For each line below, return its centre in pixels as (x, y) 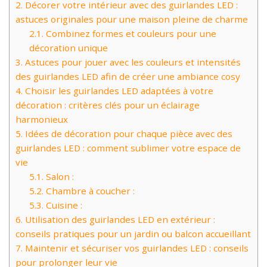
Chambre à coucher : (89, 191)
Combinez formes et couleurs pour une (130, 34)
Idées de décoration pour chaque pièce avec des (128, 134)
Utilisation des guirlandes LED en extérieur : (119, 220)
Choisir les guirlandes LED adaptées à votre (118, 91)
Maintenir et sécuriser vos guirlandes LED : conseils (136, 248)
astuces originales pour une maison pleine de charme (132, 19)
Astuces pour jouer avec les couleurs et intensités (132, 62)
